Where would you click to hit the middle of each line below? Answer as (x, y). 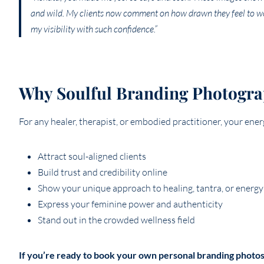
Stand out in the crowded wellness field (116, 220)
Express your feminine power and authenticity (130, 204)
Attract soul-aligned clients (92, 156)
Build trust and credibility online (103, 172)
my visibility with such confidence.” (94, 29)
